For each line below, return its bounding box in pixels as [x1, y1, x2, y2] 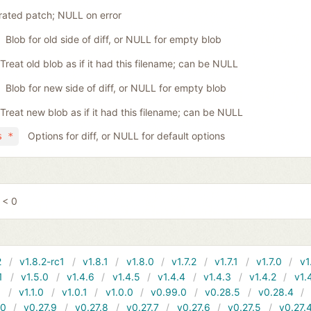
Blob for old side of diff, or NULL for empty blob [5, 33, 221, 46]
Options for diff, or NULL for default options [27, 130, 225, 142]
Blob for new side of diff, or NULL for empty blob [5, 81, 226, 94]
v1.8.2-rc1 [19, 255, 65, 268]
